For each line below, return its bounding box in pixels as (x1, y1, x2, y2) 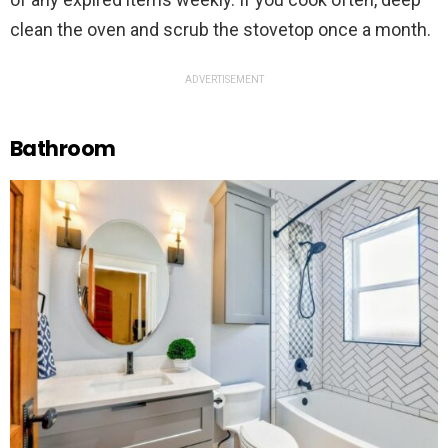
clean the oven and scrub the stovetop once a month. (10, 19, 431, 41)
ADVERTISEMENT (184, 74, 264, 86)
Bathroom (10, 134, 116, 164)
